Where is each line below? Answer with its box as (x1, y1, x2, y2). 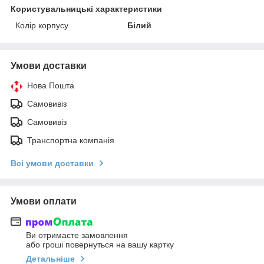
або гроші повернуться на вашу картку (26, 240, 174, 250)
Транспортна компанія (27, 135, 114, 145)
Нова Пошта (27, 80, 74, 90)
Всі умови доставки (11, 158, 94, 168)
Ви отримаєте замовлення (26, 230, 128, 240)
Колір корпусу (15, 20, 68, 30)
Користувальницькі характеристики (11, 4, 162, 14)
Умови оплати (11, 196, 77, 206)
